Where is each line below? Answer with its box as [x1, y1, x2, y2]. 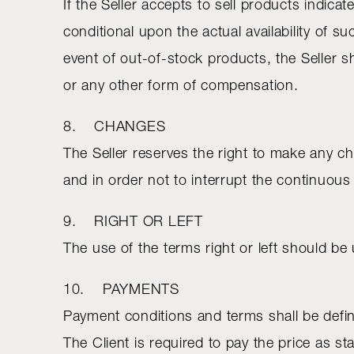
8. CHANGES [63, 118, 166, 134]
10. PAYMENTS [63, 281, 179, 297]
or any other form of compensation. [63, 77, 303, 93]
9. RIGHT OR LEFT [63, 213, 203, 229]
